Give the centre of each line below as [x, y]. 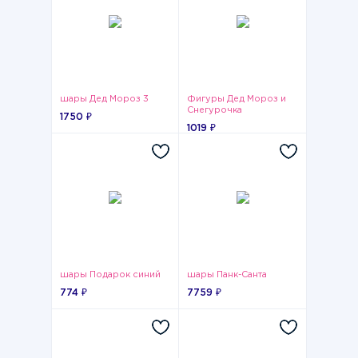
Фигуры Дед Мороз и [237, 99]
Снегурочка [215, 110]
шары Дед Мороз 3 [104, 99]
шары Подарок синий [110, 275]
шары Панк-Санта [227, 275]
